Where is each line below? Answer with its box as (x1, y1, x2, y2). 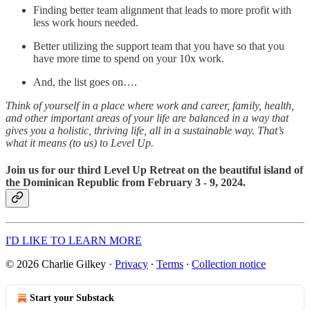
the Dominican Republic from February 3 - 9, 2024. (6, 176, 246, 189)
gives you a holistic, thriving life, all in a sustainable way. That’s (6, 124, 284, 136)
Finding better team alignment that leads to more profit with (33, 3, 291, 16)
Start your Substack (30, 293, 114, 304)
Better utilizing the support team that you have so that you (33, 39, 284, 52)
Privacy (115, 258, 148, 271)
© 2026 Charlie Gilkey (6, 258, 106, 271)
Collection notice (192, 258, 266, 271)
